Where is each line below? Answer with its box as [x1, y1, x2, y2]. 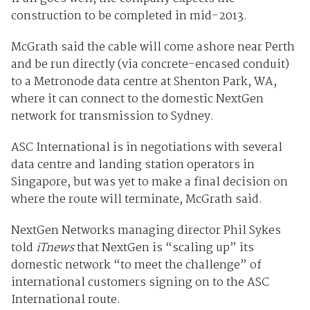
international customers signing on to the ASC [10, 273, 269, 293]
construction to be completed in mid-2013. [10, 7, 247, 26]
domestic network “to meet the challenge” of [10, 256, 262, 275]
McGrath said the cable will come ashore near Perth [10, 38, 295, 57]
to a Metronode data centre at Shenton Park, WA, [10, 73, 277, 92]
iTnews [35, 239, 77, 258]
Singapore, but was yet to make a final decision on [10, 173, 288, 192]
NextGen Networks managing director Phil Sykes [10, 221, 281, 241]
